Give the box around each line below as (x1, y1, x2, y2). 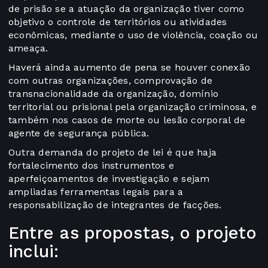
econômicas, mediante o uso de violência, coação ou (8, 29, 258, 41)
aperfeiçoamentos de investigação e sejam (8, 173, 210, 185)
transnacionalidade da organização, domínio (8, 88, 219, 100)
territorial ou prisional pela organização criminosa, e (8, 101, 257, 113)
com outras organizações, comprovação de (8, 75, 213, 87)
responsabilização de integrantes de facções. (8, 199, 222, 211)
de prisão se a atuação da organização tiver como (8, 3, 245, 15)
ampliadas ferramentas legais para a (8, 186, 184, 198)
